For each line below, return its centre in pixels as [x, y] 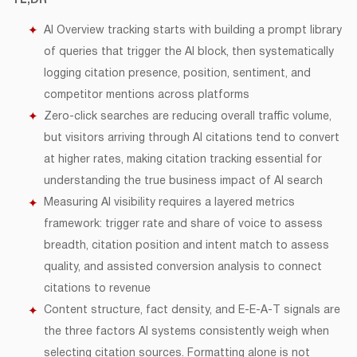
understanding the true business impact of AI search [183, 181]
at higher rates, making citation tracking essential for [183, 160]
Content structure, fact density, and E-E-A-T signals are [192, 310]
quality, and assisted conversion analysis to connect [183, 267]
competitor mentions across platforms [147, 95]
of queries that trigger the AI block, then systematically [189, 52]
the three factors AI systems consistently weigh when [186, 332]
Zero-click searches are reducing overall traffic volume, [188, 117]
